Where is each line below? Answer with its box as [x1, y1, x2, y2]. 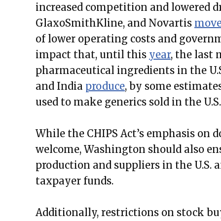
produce [85, 79, 125, 92]
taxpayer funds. [36, 174, 113, 187]
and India [36, 79, 85, 92]
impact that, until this [36, 48, 149, 61]
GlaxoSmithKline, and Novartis [36, 16, 194, 29]
